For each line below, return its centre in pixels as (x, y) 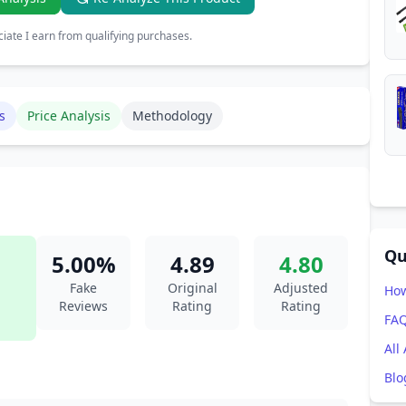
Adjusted (301, 288)
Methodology (172, 116)
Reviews (83, 306)
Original (192, 288)
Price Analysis (69, 116)
